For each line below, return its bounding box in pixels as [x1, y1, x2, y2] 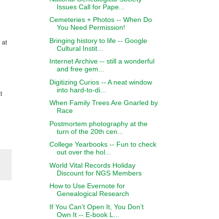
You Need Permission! [56, 23, 125, 31]
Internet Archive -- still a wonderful [49, 57, 154, 65]
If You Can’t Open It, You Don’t [49, 202, 144, 211]
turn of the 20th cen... [56, 127, 123, 135]
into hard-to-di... [56, 86, 106, 94]
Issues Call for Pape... [56, 2, 125, 11]
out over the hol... [56, 148, 111, 156]
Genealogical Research [56, 190, 129, 197]
